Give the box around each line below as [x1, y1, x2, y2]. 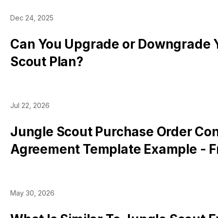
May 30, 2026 [10, 189, 54, 197]
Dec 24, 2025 [10, 14, 54, 22]
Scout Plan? [10, 54, 83, 69]
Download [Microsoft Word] [10, 159, 180, 174]
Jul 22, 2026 [10, 101, 50, 109]
